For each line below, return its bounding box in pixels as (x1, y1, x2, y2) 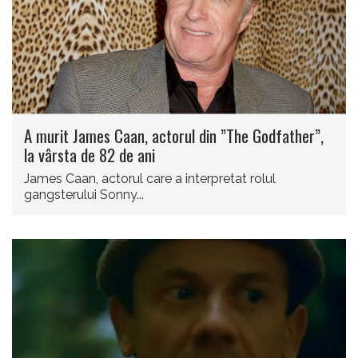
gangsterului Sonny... (24, 186, 144, 202)
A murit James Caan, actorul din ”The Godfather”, (24, 122, 324, 148)
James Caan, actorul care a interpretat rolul (24, 170, 276, 186)
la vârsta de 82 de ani (24, 141, 155, 167)
